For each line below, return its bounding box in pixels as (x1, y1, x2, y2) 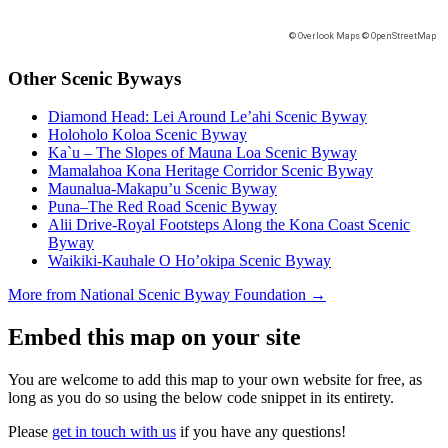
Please (8, 423, 52, 441)
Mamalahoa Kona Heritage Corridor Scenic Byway (48, 162, 373, 180)
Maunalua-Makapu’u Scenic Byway (48, 180, 277, 198)
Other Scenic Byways (8, 67, 181, 89)
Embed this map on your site (8, 324, 301, 351)
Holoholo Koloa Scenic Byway (48, 126, 247, 144)
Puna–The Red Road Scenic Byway (48, 198, 277, 216)
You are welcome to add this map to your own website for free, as (8, 371, 422, 389)
